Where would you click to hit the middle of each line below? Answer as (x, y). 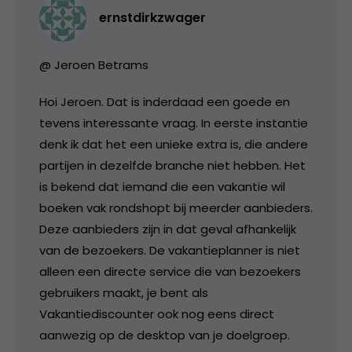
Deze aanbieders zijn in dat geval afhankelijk (168, 229)
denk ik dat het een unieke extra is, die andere (174, 144)
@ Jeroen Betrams (94, 64)
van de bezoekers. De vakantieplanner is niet (170, 250)
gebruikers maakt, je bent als (124, 292)
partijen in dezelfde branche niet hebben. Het (172, 165)
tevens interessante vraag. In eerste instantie (174, 123)
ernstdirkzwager (152, 17)
